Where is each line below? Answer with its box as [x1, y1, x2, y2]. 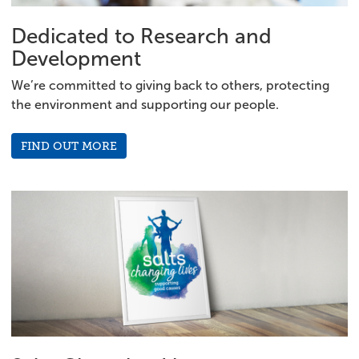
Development [11, 47, 141, 70]
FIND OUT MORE [21, 139, 117, 152]
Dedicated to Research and [11, 25, 272, 47]
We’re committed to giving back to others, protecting [11, 79, 329, 92]
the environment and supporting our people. [11, 98, 279, 111]
